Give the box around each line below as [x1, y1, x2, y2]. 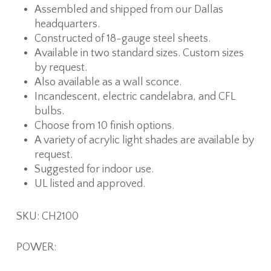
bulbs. [34, 105, 64, 117]
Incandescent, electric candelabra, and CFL [34, 90, 235, 103]
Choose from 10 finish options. [34, 119, 174, 132]
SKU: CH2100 [16, 210, 79, 223]
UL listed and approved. [34, 177, 145, 190]
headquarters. [34, 18, 100, 30]
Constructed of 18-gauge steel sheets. [34, 32, 211, 45]
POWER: [16, 241, 56, 253]
